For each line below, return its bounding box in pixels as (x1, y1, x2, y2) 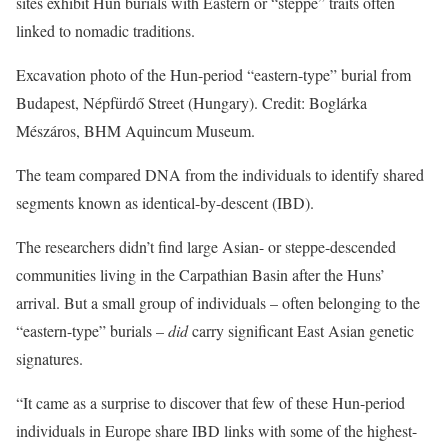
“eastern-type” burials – (16, 320, 168, 341)
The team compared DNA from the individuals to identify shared (16, 164, 424, 185)
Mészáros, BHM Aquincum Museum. (16, 120, 255, 141)
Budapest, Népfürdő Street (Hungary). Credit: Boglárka (16, 92, 367, 113)
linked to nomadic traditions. (16, 20, 195, 41)
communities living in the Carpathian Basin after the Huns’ (16, 264, 385, 285)
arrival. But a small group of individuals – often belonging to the (16, 292, 420, 313)
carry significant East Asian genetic (188, 320, 414, 341)
